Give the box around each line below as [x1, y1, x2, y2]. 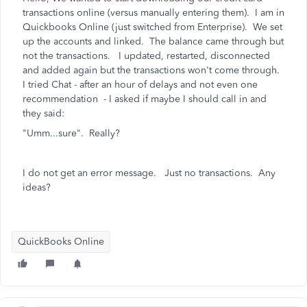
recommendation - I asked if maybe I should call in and [23, 93, 267, 105]
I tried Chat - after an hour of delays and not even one [23, 79, 258, 90]
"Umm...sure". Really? [23, 127, 125, 139]
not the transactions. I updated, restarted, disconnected [23, 50, 270, 62]
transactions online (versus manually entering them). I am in [23, 7, 284, 19]
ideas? [23, 182, 51, 193]
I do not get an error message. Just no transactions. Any [23, 167, 275, 179]
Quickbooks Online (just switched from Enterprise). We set [23, 21, 282, 33]
